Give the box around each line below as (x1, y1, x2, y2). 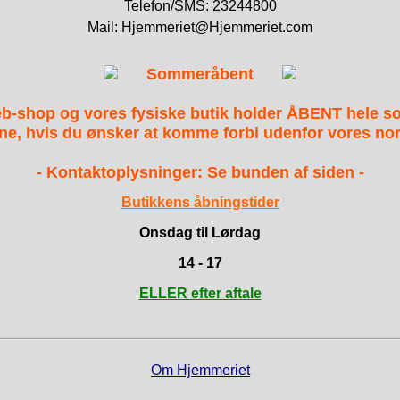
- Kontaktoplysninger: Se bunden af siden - (36, 163, 364, 182)
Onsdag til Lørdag (139, 225, 261, 241)
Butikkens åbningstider (121, 195, 279, 211)
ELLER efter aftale (138, 286, 262, 302)
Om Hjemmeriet (151, 362, 250, 379)
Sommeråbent (146, 65, 254, 84)
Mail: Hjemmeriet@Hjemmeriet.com (87, 20, 312, 36)
